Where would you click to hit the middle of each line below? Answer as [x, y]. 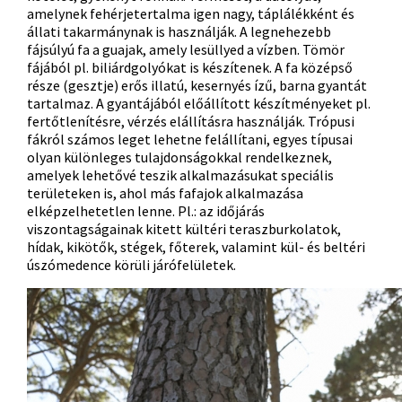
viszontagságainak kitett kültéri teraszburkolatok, [184, 229]
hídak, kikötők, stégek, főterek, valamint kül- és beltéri [196, 247]
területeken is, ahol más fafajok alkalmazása [165, 193]
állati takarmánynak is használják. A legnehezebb [179, 31]
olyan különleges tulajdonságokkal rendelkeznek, [179, 157]
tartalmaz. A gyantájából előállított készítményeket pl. [199, 103]
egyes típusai [313, 139]
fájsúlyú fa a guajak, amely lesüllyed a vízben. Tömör [186, 49]
